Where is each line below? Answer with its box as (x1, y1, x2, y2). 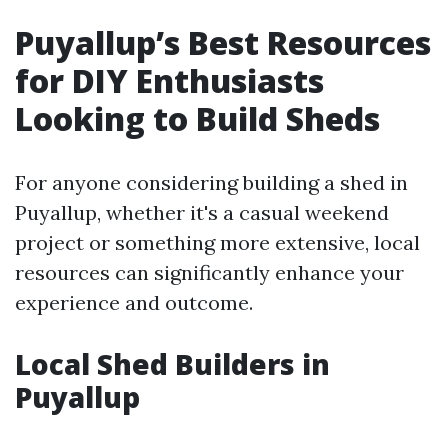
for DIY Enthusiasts (15, 59, 324, 102)
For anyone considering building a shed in (15, 170, 408, 195)
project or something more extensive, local (15, 230, 420, 255)
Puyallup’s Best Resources (15, 21, 431, 64)
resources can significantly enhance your (15, 260, 404, 285)
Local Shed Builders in (15, 345, 330, 383)
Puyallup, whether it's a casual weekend (15, 200, 389, 225)
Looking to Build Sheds (15, 97, 380, 140)
